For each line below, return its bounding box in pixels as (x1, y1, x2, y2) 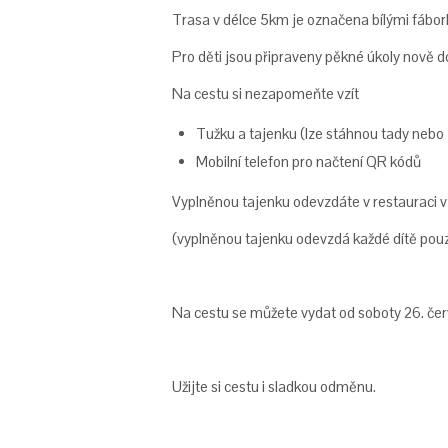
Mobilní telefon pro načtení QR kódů (196, 152, 421, 171)
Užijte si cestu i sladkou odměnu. (172, 377, 376, 396)
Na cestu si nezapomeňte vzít (172, 84, 359, 103)
